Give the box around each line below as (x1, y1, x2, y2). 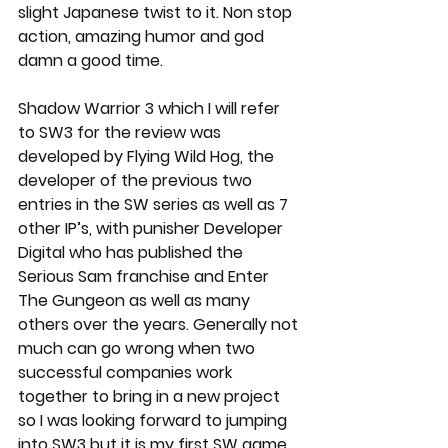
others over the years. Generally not (18, 313, 302, 337)
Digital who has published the (18, 241, 247, 265)
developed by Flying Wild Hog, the (18, 145, 278, 169)
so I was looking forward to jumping (18, 409, 291, 433)
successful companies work (18, 361, 236, 385)
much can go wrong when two (18, 337, 259, 361)
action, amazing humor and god (18, 25, 268, 49)
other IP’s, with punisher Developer (18, 217, 287, 241)
